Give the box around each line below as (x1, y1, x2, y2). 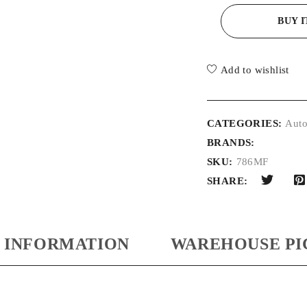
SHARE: (207, 175, 248, 186)
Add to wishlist (220, 64, 289, 75)
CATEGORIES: (207, 117, 282, 129)
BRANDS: (207, 136, 255, 148)
